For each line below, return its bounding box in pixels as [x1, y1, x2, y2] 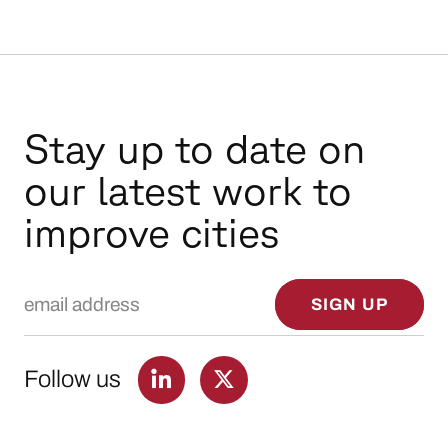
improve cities [23, 208, 279, 256]
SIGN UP [310, 294, 389, 314]
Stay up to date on [23, 124, 365, 172]
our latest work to [23, 166, 352, 214]
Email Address [23, 276, 159, 299]
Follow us [23, 366, 121, 393]
